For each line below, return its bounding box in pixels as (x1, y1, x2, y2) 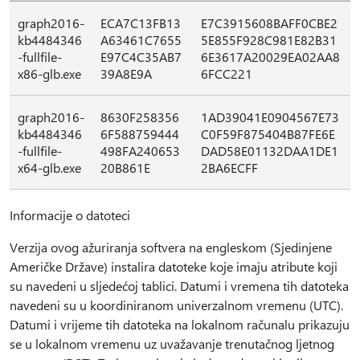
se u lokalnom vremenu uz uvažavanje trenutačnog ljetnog (10, 335, 334, 352)
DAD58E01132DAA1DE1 (201, 142, 338, 159)
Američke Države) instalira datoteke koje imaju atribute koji (10, 258, 337, 275)
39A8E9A (100, 65, 152, 82)
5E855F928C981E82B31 (201, 31, 337, 48)
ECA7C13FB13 (100, 14, 181, 31)
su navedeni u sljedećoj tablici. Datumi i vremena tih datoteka (10, 277, 349, 294)
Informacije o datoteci (10, 207, 130, 223)
